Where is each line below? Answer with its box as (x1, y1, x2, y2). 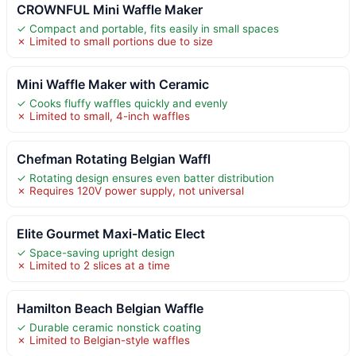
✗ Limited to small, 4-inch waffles (17, 109, 190, 122)
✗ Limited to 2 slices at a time (17, 258, 170, 272)
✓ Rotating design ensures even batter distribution (17, 171, 274, 184)
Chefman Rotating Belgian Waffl (17, 150, 211, 167)
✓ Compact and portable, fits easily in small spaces (17, 21, 279, 35)
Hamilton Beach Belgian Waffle (17, 300, 203, 316)
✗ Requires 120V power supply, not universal (17, 184, 244, 197)
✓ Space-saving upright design (17, 246, 175, 259)
